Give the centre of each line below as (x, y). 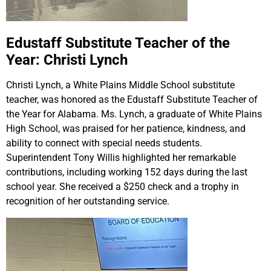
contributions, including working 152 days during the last (127, 172)
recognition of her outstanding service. (88, 201)
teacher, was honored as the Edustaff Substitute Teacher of (132, 100)
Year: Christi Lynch (67, 60)
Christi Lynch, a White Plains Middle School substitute (120, 85)
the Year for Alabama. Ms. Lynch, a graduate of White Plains (134, 114)
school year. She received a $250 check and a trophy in (122, 187)
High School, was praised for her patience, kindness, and (126, 129)
